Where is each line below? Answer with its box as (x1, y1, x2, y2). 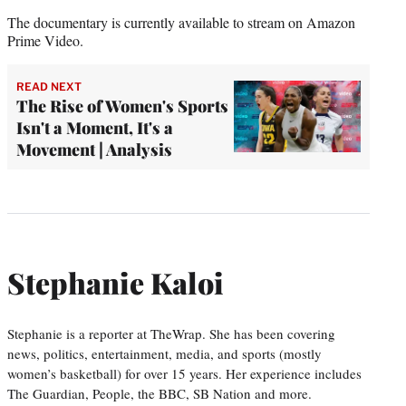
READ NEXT (16, 79, 82, 93)
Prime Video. (7, 30, 83, 50)
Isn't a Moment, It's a (16, 116, 173, 139)
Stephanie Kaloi (7, 263, 224, 303)
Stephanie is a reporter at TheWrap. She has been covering (7, 324, 335, 343)
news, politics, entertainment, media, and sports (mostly (7, 343, 322, 362)
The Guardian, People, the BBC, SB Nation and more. (7, 383, 312, 402)
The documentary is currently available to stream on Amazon (7, 12, 355, 32)
